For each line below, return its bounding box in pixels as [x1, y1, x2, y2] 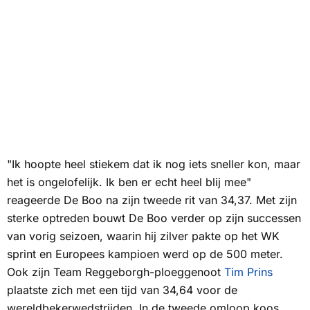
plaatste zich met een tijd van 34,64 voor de [7, 282, 237, 297]
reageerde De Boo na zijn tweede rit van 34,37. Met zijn [7, 192, 297, 207]
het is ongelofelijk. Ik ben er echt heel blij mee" [7, 174, 251, 189]
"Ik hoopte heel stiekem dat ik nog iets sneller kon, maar [7, 156, 300, 171]
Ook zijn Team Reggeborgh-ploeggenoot [7, 264, 224, 279]
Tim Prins [224, 264, 273, 279]
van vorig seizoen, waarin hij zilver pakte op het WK [7, 228, 280, 243]
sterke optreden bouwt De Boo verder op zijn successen [7, 210, 301, 225]
